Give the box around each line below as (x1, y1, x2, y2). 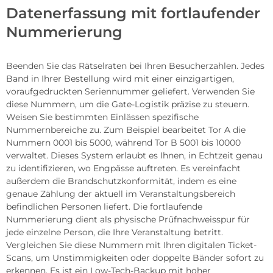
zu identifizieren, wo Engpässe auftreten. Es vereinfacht (6, 162, 241, 174)
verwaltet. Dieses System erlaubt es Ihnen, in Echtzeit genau (6, 149, 263, 161)
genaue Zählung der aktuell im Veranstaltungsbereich (6, 188, 235, 199)
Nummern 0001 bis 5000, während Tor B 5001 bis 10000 (6, 136, 241, 148)
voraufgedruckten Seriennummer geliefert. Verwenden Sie (6, 85, 255, 97)
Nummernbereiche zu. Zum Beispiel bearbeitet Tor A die (6, 124, 246, 135)
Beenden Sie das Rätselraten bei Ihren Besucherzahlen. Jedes (6, 60, 264, 71)
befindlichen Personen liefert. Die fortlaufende (6, 200, 202, 212)
